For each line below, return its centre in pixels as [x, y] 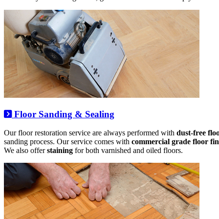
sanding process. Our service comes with [68, 142]
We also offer [25, 151]
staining [60, 151]
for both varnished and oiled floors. [128, 151]
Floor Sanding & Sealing [63, 114]
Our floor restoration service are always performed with [90, 133]
